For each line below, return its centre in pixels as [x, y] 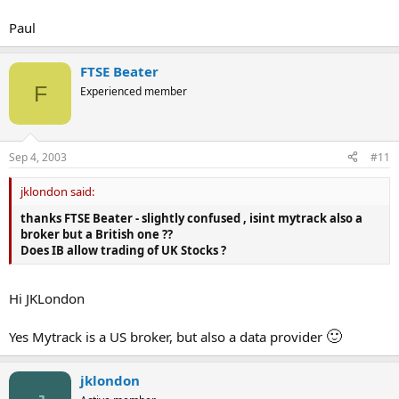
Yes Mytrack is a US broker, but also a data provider [167, 337]
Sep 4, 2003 [38, 157]
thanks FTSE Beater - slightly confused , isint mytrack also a [191, 218]
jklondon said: [57, 191]
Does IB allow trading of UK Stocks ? [123, 250]
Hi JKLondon [47, 298]
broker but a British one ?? [97, 234]
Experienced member [134, 91]
